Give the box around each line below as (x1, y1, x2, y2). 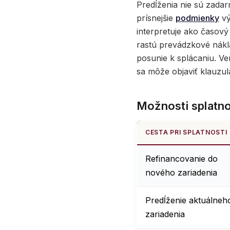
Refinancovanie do (145, 154, 218, 164)
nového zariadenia (145, 167, 217, 178)
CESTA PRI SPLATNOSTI (145, 128, 227, 137)
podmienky (176, 13, 219, 24)
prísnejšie (137, 13, 176, 24)
